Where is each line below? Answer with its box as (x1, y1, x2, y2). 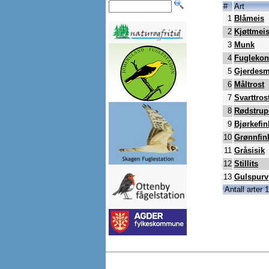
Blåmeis (234, 14, 264, 23)
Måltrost (234, 80, 264, 89)
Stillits (234, 159, 258, 169)
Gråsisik (234, 146, 265, 156)
